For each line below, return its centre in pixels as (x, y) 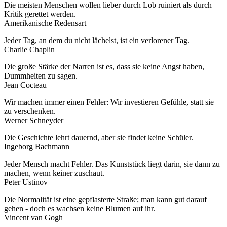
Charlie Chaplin (29, 49)
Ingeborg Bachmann (37, 146)
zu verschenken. (30, 111)
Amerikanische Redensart (45, 23)
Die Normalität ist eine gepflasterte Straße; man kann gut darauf (105, 199)
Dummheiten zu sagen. (41, 75)
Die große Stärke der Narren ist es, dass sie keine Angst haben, (104, 66)
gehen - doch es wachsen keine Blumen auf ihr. (80, 208)
